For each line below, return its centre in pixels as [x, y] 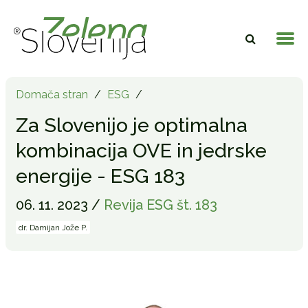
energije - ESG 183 [100, 176]
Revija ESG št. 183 [160, 205]
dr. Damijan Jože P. [53, 228]
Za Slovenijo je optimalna [131, 125]
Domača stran [52, 95]
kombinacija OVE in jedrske [141, 151]
